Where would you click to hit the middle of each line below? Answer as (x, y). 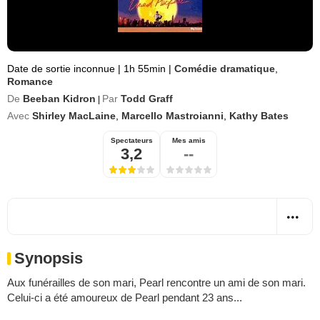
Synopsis (49, 258)
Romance (30, 81)
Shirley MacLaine (74, 116)
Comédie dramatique (225, 69)
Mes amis (189, 140)
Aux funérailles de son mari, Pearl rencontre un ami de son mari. (156, 282)
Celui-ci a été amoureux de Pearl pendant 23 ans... (125, 297)
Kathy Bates (259, 116)
